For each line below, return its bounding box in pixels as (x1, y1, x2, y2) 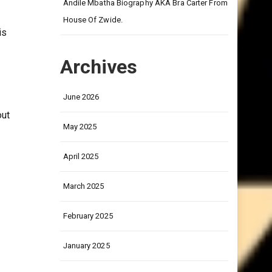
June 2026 (63, 116, 100, 125)
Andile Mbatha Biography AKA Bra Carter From (63, 22, 228, 31)
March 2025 (63, 205, 104, 214)
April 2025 (63, 175, 99, 185)
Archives (59, 79, 138, 102)
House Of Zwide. (63, 39, 123, 48)
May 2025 (63, 146, 97, 155)
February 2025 (63, 235, 113, 244)
